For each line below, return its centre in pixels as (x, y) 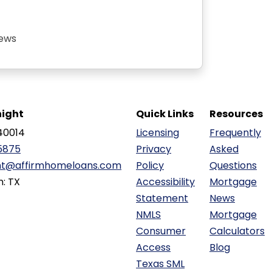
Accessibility (165, 182)
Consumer (161, 231)
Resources (236, 114)
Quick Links (165, 114)
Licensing (158, 133)
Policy (150, 165)
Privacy (154, 149)
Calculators (237, 231)
